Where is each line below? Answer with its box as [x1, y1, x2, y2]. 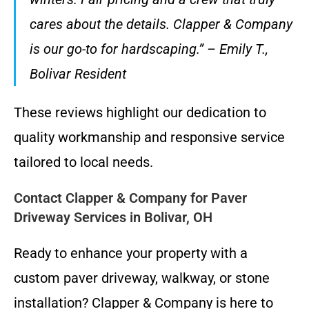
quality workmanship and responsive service [14, 128, 285, 146]
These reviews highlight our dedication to [14, 103, 266, 121]
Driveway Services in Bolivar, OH [14, 208, 212, 226]
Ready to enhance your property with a [14, 244, 248, 261]
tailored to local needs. [14, 153, 153, 170]
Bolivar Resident [30, 65, 126, 82]
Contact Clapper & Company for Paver [14, 189, 247, 206]
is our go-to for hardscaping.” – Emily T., [30, 40, 268, 57]
